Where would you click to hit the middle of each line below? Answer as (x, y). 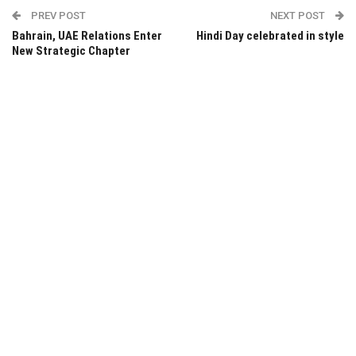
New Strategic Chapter (71, 50)
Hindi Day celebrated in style (270, 35)
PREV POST (57, 15)
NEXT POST (299, 15)
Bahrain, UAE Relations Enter (87, 35)
